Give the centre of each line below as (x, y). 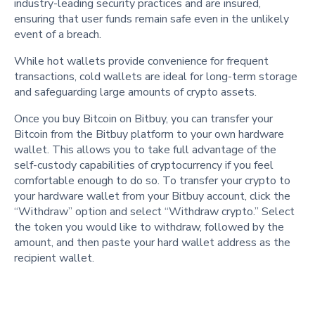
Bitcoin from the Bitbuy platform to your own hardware (149, 134)
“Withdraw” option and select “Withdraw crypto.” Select (154, 211)
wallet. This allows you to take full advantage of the (145, 149)
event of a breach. (58, 34)
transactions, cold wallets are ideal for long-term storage (156, 76)
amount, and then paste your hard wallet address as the (152, 242)
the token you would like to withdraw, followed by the (149, 227)
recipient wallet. (54, 258)
